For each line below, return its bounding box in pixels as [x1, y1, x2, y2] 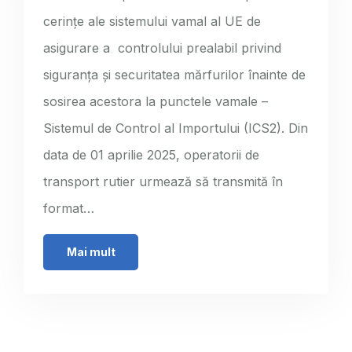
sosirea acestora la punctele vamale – [43, 93, 268, 109]
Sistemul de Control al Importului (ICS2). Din [43, 119, 308, 136]
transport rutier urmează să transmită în [43, 173, 283, 189]
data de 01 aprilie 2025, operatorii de [43, 146, 259, 163]
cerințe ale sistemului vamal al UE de [43, 13, 261, 29]
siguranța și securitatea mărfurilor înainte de [43, 66, 306, 82]
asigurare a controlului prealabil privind [43, 39, 281, 56]
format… [43, 200, 94, 216]
